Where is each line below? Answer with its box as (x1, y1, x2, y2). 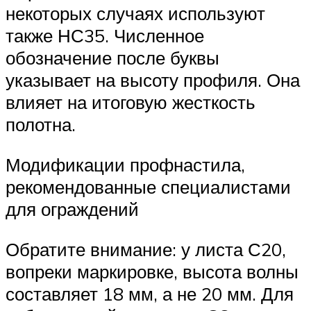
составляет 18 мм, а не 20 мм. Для (6, 282, 294, 305)
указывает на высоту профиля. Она (6, 69, 300, 92)
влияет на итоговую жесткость (6, 91, 255, 114)
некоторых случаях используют (6, 2, 265, 25)
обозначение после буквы (6, 47, 219, 69)
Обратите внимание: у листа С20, (6, 237, 286, 260)
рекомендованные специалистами (6, 175, 291, 198)
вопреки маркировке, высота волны (6, 260, 299, 283)
